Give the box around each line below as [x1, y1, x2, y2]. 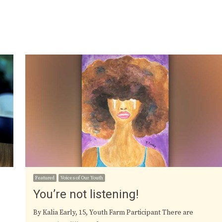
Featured [35, 175, 55, 181]
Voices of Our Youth [60, 175, 104, 181]
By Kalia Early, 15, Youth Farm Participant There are [33, 208, 194, 218]
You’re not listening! [33, 186, 139, 204]
